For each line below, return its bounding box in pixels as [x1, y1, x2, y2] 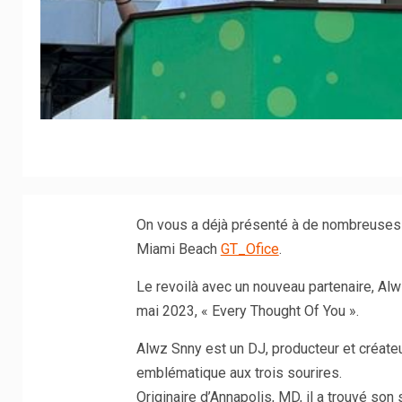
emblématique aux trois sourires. [135, 364, 342, 381]
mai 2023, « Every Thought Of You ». [135, 302, 359, 319]
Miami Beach [135, 240, 221, 258]
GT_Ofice [220, 240, 279, 258]
